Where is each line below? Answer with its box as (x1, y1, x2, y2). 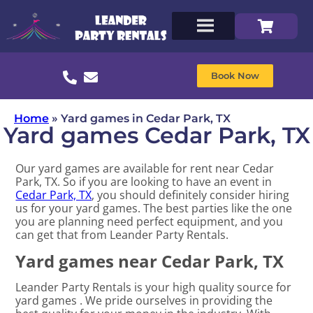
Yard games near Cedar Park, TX (15, 249, 284, 273)
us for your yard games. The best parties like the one (15, 201, 293, 217)
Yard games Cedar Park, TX (3, 121, 310, 149)
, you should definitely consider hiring (92, 187, 290, 203)
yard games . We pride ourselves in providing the (15, 293, 273, 309)
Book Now (210, 69, 259, 81)
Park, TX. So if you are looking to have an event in (15, 174, 272, 190)
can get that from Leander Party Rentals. (15, 227, 229, 243)
